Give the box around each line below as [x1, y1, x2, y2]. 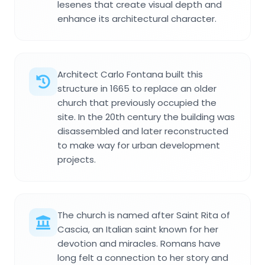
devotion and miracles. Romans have [57, 237, 221, 250]
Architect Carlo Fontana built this [57, 67, 203, 80]
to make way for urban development [57, 138, 220, 151]
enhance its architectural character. [57, 12, 216, 25]
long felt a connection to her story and [57, 251, 228, 264]
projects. [57, 153, 96, 166]
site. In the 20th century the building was [57, 110, 235, 123]
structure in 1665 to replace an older [57, 82, 216, 95]
